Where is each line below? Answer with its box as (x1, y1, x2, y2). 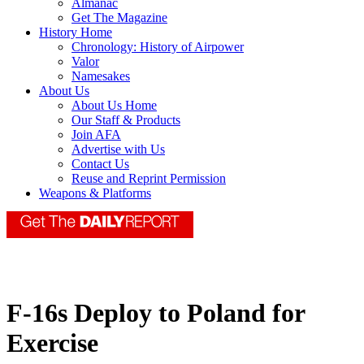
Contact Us (71, 157, 129, 171)
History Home (39, 25, 112, 40)
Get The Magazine (71, 11, 167, 25)
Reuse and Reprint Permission (71, 171, 226, 186)
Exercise (6, 328, 98, 358)
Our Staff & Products (71, 113, 180, 128)
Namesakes (71, 69, 130, 84)
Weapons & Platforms (39, 186, 151, 201)
